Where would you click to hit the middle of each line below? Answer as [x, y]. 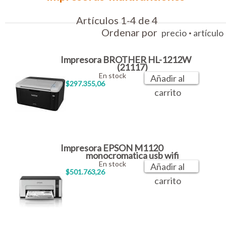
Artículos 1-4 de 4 [117, 20]
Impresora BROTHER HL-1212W [126, 60]
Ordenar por [131, 33]
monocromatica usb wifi [132, 156]
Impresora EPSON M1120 [112, 148]
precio [174, 33]
